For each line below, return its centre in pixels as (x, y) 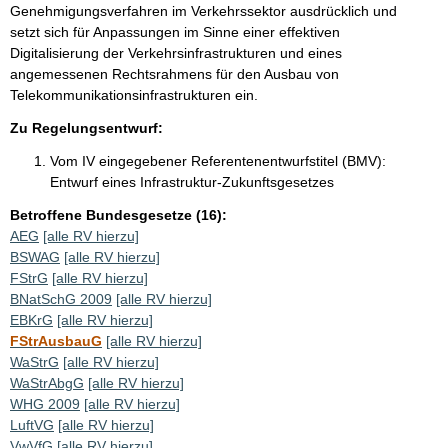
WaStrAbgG (47, 382)
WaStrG (34, 361)
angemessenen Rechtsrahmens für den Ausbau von (174, 73)
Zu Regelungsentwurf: (86, 127)
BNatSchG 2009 (61, 298)
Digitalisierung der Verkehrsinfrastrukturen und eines (176, 52)
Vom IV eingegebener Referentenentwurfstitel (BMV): (218, 160)
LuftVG (32, 424)
